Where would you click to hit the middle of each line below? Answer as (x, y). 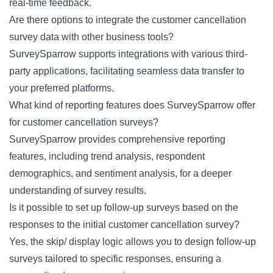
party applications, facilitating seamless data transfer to (127, 71)
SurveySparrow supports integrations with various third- (128, 54)
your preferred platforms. (62, 88)
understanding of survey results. (78, 190)
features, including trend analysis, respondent (107, 156)
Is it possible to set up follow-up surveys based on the (124, 207)
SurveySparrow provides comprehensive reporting (117, 139)
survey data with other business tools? (91, 37)
